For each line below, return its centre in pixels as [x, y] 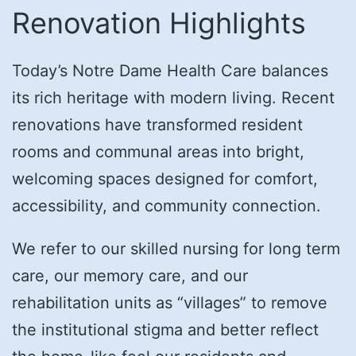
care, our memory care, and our [130, 276]
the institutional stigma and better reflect [165, 330]
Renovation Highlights [159, 23]
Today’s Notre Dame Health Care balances [170, 71]
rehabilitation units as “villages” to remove [170, 303]
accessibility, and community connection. [166, 206]
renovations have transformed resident [157, 125]
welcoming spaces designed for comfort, [165, 179]
